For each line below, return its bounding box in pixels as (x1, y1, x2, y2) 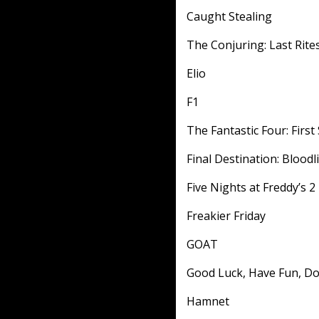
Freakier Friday (187, 208, 266, 224)
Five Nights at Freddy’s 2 (187, 179, 315, 195)
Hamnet (187, 293, 229, 309)
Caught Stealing (187, 9, 272, 24)
